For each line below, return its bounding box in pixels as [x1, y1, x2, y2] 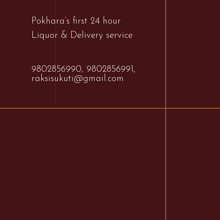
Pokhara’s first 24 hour [31, 17, 121, 26]
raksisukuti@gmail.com [31, 74, 124, 83]
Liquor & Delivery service [31, 31, 133, 40]
